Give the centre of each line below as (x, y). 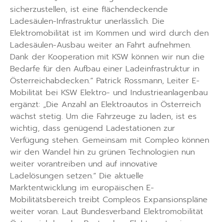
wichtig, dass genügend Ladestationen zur (92, 129)
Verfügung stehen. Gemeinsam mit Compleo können (110, 140)
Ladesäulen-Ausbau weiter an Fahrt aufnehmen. (101, 45)
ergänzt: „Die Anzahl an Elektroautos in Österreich (105, 105)
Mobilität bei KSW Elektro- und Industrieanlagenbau (109, 93)
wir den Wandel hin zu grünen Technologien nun (102, 152)
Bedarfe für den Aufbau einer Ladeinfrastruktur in (105, 69)
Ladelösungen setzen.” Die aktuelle (77, 176)
